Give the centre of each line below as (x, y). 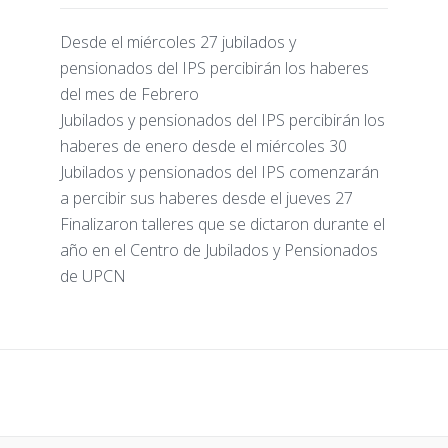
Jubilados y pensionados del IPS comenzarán (219, 171)
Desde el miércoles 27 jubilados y (178, 41)
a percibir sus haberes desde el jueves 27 (206, 197)
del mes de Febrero (129, 93)
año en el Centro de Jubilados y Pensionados (219, 249)
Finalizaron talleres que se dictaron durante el (222, 223)
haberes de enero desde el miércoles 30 (203, 145)
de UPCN (93, 275)
